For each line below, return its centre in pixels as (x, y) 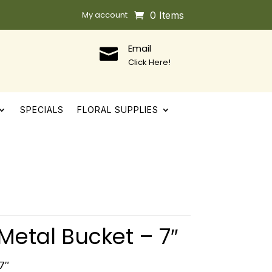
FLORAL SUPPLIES (117, 110)
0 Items (167, 15)
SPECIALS (42, 110)
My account (104, 15)
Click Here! (149, 62)
